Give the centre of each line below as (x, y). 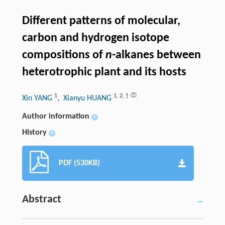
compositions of (64, 55)
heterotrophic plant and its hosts (104, 73)
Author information (55, 117)
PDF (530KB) (79, 163)
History (34, 133)
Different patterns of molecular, (101, 21)
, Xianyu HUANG (85, 99)
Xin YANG (38, 99)
